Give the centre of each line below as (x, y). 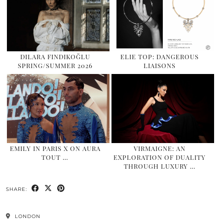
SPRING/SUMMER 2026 (55, 65)
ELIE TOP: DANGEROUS (160, 56)
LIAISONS (160, 65)
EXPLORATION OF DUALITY (160, 157)
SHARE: (18, 189)
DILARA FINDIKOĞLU (55, 56)
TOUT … (55, 157)
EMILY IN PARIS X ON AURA (55, 148)
